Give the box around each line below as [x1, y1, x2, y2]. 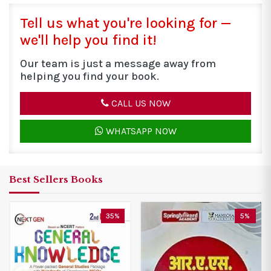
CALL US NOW [108, 97, 171, 109]
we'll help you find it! [20, 31, 157, 49]
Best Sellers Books [9, 174, 103, 186]
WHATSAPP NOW [103, 125, 177, 137]
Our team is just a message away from [20, 57, 216, 71]
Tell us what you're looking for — [20, 15, 231, 32]
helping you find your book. [20, 70, 159, 83]
